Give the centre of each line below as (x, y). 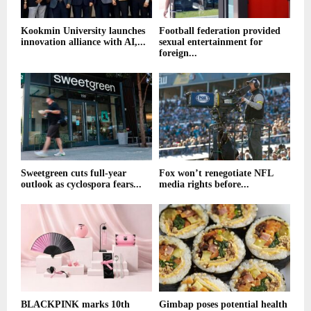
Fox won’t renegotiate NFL (216, 174)
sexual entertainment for (211, 42)
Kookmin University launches (83, 31)
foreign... (178, 53)
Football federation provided (220, 31)
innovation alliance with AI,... (83, 42)
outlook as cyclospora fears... (81, 185)
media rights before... (204, 185)
